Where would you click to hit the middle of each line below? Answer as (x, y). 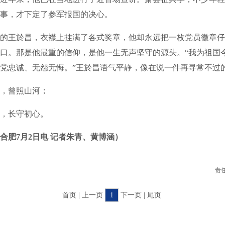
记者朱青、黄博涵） (86, 137)
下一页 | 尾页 (141, 195)
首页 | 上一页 (83, 195)
